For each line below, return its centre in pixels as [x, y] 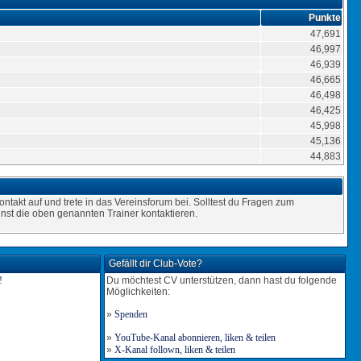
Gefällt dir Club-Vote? [156, 263]
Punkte [325, 18]
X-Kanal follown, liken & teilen [175, 350]
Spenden [131, 314]
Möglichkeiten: [138, 292]
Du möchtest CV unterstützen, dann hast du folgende [222, 280]
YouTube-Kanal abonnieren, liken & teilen [195, 338]
